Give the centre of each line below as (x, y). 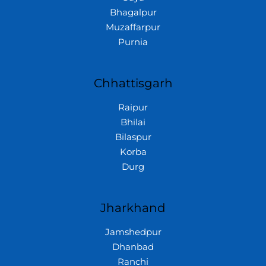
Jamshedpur (133, 232)
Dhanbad (133, 247)
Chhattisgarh (133, 83)
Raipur (133, 108)
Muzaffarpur (133, 28)
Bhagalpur (133, 13)
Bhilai (133, 123)
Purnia (133, 42)
